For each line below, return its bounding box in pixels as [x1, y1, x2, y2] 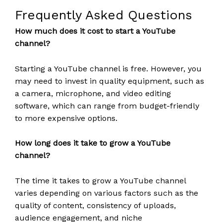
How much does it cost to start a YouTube [15, 26, 175, 36]
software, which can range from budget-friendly [15, 101, 199, 111]
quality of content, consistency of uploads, [15, 200, 176, 210]
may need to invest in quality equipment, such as [15, 76, 204, 86]
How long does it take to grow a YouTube [15, 138, 170, 148]
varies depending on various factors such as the [15, 188, 198, 198]
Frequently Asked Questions [15, 7, 192, 22]
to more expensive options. [15, 113, 117, 123]
